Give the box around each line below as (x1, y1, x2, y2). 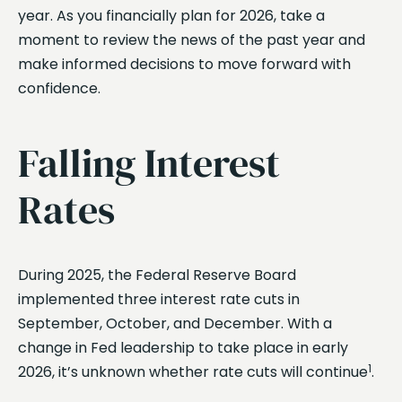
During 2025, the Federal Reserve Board (18, 264, 296, 285)
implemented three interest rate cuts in (18, 288, 300, 310)
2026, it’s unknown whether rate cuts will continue (18, 361, 368, 382)
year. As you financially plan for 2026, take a (18, 5, 325, 27)
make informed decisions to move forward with (18, 54, 351, 75)
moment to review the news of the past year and (18, 30, 365, 51)
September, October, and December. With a (18, 312, 332, 334)
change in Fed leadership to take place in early (18, 336, 348, 358)
